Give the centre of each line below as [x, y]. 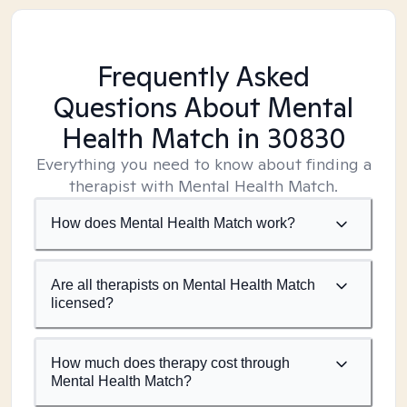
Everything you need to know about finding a [203, 164]
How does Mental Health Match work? [173, 223]
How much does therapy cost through [170, 363]
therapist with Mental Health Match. [203, 186]
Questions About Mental [203, 107]
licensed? [82, 303]
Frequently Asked [203, 76]
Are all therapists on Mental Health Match [183, 285]
